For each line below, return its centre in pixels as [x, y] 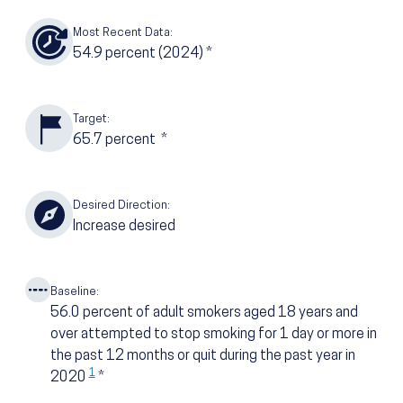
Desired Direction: [121, 206]
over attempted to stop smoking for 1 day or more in [213, 335]
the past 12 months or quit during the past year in [202, 357]
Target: [91, 120]
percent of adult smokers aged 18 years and [220, 313]
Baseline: [74, 292]
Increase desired [124, 227]
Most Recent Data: [123, 33]
